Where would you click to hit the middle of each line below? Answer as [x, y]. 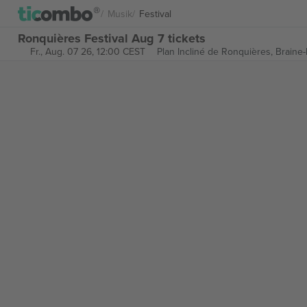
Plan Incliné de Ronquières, [216, 51]
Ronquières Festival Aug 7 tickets [112, 38]
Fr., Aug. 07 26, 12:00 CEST [87, 51]
